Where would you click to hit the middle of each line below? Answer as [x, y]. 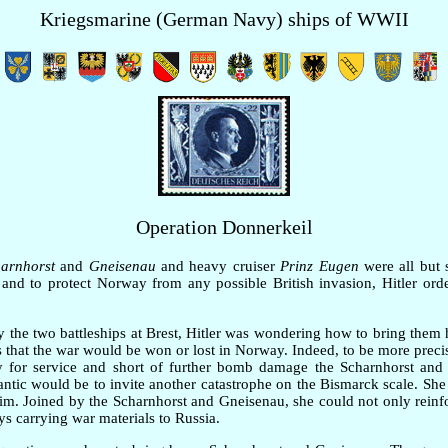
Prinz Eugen [319, 266]
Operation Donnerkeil [224, 226]
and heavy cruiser [218, 266]
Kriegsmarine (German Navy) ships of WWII [224, 18]
